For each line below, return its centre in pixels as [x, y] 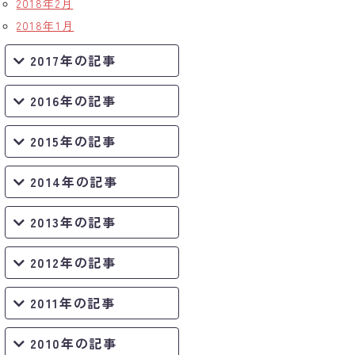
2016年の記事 [73, 101]
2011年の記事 [73, 303]
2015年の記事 [73, 141]
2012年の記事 [73, 262]
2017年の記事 [73, 60]
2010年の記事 [73, 343]
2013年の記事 [73, 222]
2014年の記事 [74, 181]
